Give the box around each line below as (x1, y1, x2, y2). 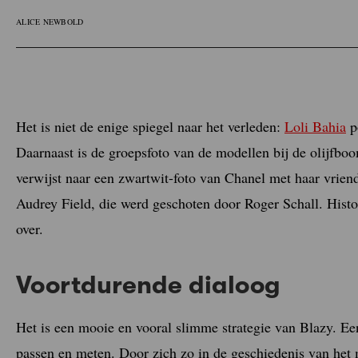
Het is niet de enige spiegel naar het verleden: (16, 116, 284, 136)
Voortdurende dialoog (16, 270, 280, 300)
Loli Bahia (284, 116, 346, 136)
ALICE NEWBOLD (16, 15, 84, 27)
